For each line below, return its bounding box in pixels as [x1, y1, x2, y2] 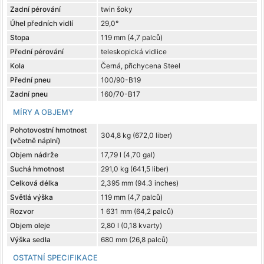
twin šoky [101, 4, 133, 14]
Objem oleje [10, 220, 50, 230]
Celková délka [10, 178, 58, 187]
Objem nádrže [10, 150, 58, 159]
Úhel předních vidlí [10, 18, 73, 28]
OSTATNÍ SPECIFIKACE [13, 252, 98, 262]
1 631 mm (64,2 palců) [101, 206, 173, 216]
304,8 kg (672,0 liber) [101, 130, 172, 140]
